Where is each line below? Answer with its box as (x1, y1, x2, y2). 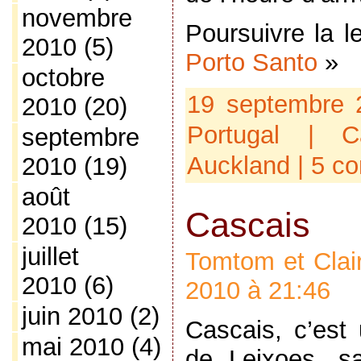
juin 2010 (21, 302, 122, 330)
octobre (21, 64, 105, 92)
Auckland (186, 151, 290, 180)
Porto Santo (185, 48, 317, 77)
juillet (21, 243, 79, 271)
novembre (21, 4, 132, 32)
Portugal (186, 120, 280, 149)
